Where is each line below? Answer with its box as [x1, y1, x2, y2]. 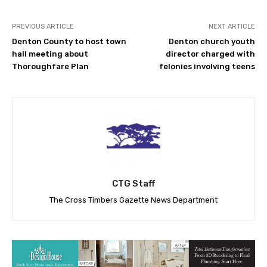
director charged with [165, 49, 255, 59]
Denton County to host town [12, 37, 126, 46]
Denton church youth [168, 37, 255, 46]
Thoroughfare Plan [12, 62, 89, 72]
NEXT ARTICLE [208, 23, 255, 31]
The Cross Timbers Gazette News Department [49, 195, 218, 205]
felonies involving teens [159, 62, 255, 72]
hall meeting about [12, 49, 88, 59]
